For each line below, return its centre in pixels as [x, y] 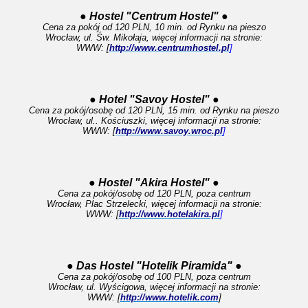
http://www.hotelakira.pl [169, 214]
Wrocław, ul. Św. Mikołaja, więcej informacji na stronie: [154, 37]
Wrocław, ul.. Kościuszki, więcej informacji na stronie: [154, 121]
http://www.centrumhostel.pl [169, 48]
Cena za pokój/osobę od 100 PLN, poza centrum [154, 277]
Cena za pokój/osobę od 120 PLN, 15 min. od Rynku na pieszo [154, 110]
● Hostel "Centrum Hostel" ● [154, 16]
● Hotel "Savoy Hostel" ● [154, 99]
